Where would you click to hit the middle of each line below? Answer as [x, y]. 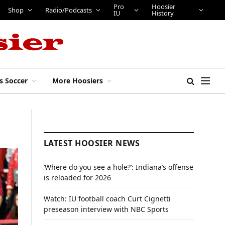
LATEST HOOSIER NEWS [92, 143]
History [163, 13]
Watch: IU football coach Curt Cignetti [107, 199]
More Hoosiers [78, 81]
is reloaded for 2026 [77, 178]
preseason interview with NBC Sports [106, 209]
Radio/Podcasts [69, 10]
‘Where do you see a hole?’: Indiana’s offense [119, 167]
